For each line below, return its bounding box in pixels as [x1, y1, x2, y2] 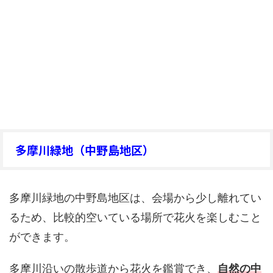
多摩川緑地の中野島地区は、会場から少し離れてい [9, 191, 261, 204]
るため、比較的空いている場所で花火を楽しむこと [9, 210, 261, 224]
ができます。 [9, 230, 75, 243]
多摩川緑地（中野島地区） [15, 141, 154, 158]
